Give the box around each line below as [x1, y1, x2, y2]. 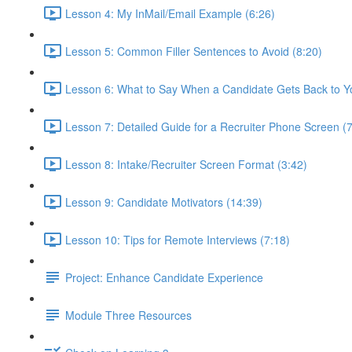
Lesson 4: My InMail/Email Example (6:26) [65, 5, 275, 21]
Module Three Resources [65, 306, 192, 323]
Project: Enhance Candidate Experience [65, 269, 263, 285]
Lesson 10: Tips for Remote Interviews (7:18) [65, 231, 290, 247]
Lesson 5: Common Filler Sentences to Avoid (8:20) [65, 42, 322, 59]
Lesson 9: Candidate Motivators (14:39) [65, 193, 262, 210]
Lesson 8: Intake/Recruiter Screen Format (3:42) [65, 156, 307, 172]
